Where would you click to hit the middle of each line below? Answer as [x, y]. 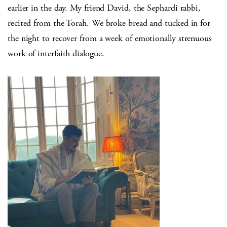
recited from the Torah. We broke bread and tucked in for [109, 23]
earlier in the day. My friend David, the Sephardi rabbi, [104, 8]
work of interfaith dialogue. [56, 54]
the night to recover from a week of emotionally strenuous [110, 39]
